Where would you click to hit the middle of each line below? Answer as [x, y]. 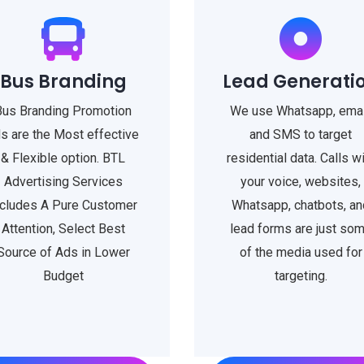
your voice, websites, [301, 182]
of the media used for [301, 252]
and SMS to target [301, 134]
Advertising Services [63, 182]
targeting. [301, 276]
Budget [63, 276]
